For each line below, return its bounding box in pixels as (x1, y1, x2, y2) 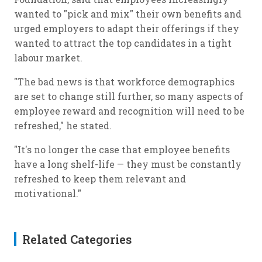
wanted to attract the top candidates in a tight (14, 37, 232, 49)
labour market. (14, 51, 82, 64)
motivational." (14, 187, 81, 199)
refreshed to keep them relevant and (14, 173, 186, 185)
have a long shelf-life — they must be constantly (14, 158, 242, 170)
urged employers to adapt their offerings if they (14, 22, 239, 35)
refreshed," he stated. (14, 119, 112, 132)
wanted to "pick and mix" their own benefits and (14, 8, 242, 20)
